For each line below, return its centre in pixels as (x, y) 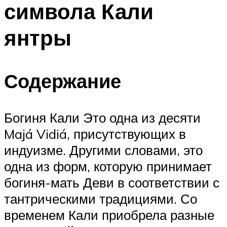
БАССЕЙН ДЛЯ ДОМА (63, 42)
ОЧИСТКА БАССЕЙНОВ (66, 57)
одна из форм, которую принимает (108, 166)
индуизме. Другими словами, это (103, 150)
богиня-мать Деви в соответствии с (112, 182)
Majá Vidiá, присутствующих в (95, 134)
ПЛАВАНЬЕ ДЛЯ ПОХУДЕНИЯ (77, 28)
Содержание (63, 81)
